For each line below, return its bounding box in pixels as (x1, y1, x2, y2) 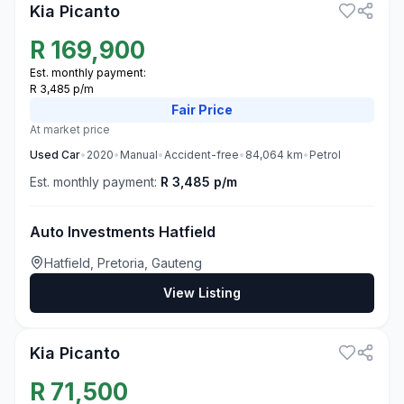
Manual (120, 148, 158, 161)
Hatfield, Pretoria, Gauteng (44, 255, 202, 271)
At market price (30, 123, 110, 136)
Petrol (309, 148, 341, 161)
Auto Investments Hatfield (30, 223, 216, 241)
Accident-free (164, 148, 239, 161)
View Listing (163, 285, 241, 300)
